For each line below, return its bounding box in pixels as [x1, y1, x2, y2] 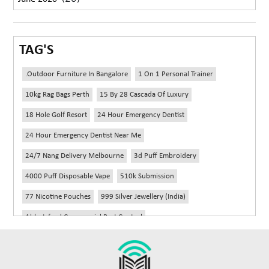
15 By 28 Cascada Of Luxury [100, 91, 189, 99]
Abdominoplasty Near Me [128, 234, 210, 242]
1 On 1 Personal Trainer [138, 70, 214, 79]
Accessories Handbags [66, 254, 137, 262]
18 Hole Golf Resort [25, 111, 88, 119]
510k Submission [120, 172, 175, 181]
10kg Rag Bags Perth [25, 91, 90, 99]
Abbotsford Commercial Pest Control [25, 213, 143, 222]
